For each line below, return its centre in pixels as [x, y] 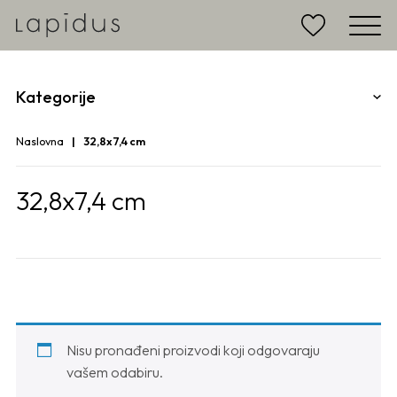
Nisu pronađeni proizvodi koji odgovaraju [193, 350]
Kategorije [56, 97]
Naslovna [40, 141]
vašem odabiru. [114, 373]
